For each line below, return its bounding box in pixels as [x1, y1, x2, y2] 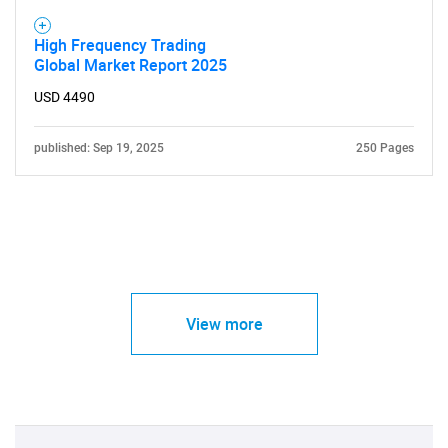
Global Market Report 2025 [34, 54, 227, 76]
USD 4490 [34, 89, 95, 105]
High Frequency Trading [34, 34, 206, 56]
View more [185, 313, 263, 335]
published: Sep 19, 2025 [34, 141, 164, 155]
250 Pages [356, 141, 414, 155]
